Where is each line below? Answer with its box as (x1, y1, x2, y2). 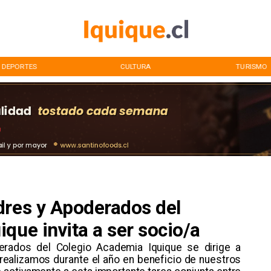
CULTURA (120, 62, 151, 71)
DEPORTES (1, 62, 37, 71)
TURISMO (236, 62, 267, 71)
